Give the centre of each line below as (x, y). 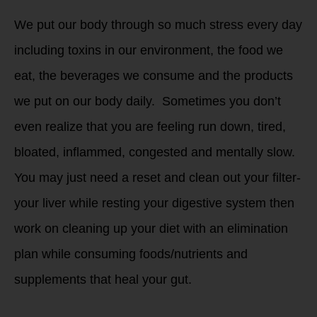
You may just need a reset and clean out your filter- (157, 177)
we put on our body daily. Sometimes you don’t (148, 101)
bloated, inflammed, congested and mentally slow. (156, 152)
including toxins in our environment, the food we (149, 50)
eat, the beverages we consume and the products (154, 75)
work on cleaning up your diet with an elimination (151, 228)
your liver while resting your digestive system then (154, 203)
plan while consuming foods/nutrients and (131, 254)
